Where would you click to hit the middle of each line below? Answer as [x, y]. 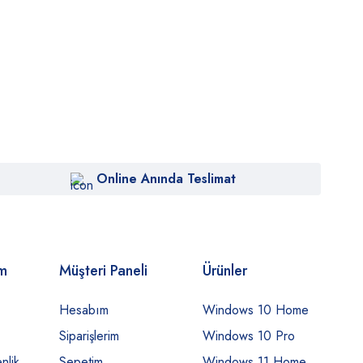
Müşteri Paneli [104, 271]
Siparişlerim [90, 336]
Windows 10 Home [255, 310]
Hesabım [84, 310]
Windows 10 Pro [248, 336]
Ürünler [224, 271]
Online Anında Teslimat [167, 179]
